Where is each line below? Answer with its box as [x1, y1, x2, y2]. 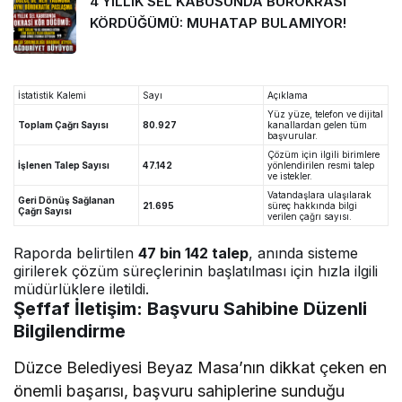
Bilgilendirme [13, 320, 126, 343]
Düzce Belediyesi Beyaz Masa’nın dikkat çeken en [13, 358, 388, 378]
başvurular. [267, 130, 318, 142]
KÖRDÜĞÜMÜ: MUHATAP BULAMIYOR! [90, 14, 346, 32]
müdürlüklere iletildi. [13, 280, 150, 299]
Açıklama [267, 90, 308, 101]
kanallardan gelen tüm [267, 119, 367, 131]
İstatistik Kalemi [18, 90, 86, 101]
